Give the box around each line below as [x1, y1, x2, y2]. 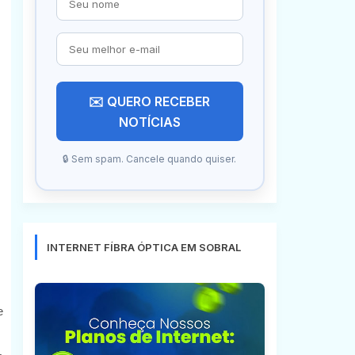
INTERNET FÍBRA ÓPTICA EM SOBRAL [46, 241, 241, 254]
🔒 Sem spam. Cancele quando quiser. [63, 153, 236, 165]
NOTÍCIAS [118, 114, 181, 130]
